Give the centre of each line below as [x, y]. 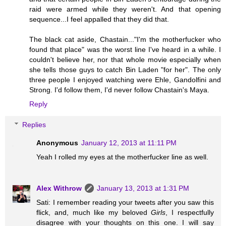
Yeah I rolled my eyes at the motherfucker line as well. [123, 157]
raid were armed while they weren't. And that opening [125, 9]
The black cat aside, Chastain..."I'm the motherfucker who [125, 39]
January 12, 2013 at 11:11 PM [129, 143]
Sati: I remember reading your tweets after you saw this [125, 203]
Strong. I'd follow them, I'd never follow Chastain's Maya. [119, 90]
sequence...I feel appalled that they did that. [99, 19]
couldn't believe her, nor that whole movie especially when [125, 59]
